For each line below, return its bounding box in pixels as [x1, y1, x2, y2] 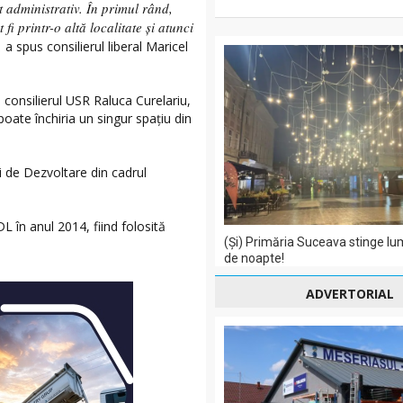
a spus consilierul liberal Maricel [5, 38, 188, 56]
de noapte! [224, 251, 284, 265]
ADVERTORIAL [306, 285, 394, 302]
